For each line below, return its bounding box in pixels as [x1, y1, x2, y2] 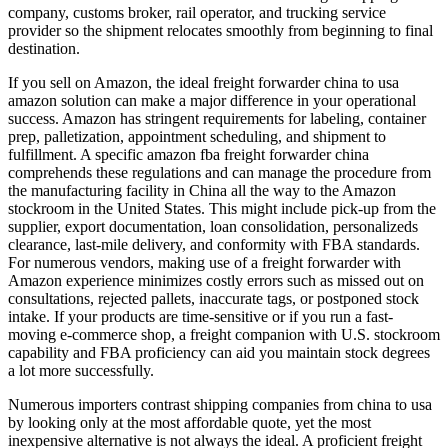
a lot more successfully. [8, 361, 154, 379]
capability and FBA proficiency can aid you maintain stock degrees [8, 343, 430, 361]
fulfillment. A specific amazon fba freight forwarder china [8, 145, 369, 163]
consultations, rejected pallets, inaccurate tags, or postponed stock [8, 289, 419, 307]
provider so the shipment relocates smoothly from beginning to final [8, 21, 433, 39]
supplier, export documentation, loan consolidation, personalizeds [8, 217, 418, 235]
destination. [8, 39, 80, 57]
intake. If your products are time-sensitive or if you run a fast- [8, 307, 393, 325]
